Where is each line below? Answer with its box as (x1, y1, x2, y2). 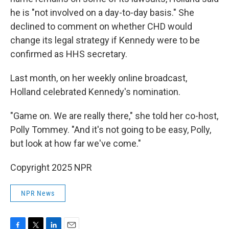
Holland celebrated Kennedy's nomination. (10, 86, 180, 97)
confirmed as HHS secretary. (10, 49, 127, 59)
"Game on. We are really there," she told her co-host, (10, 110, 218, 121)
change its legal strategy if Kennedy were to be (10, 35, 200, 45)
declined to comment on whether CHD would (10, 21, 192, 32)
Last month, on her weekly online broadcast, (10, 73, 187, 83)
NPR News (21, 189, 55, 197)
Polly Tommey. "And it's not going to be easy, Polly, (10, 124, 211, 135)
